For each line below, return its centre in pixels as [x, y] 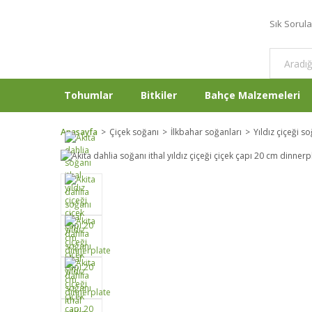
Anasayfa [79, 132]
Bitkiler [159, 95]
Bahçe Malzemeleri [252, 95]
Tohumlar [88, 95]
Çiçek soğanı [134, 132]
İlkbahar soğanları [206, 132]
